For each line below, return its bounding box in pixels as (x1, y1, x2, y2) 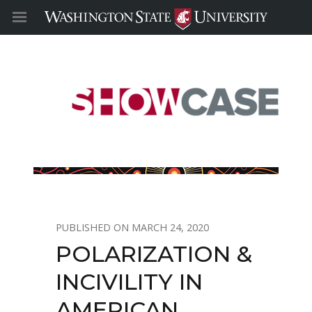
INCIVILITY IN (56, 268, 203, 295)
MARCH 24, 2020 (132, 221, 209, 234)
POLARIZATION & (56, 240, 252, 267)
